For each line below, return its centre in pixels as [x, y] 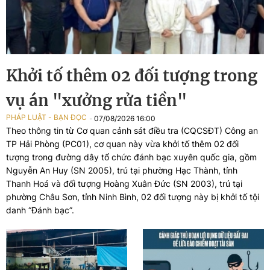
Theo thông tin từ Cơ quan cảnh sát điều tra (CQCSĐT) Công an [132, 131]
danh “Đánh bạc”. [40, 210]
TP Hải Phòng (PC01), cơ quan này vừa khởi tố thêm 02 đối [122, 144]
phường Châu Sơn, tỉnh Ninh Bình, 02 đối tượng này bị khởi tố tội [133, 197]
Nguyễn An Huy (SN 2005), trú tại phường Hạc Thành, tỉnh [122, 171]
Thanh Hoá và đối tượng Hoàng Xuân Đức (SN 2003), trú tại [124, 184]
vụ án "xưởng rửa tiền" [96, 101]
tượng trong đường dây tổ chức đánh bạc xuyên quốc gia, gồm [131, 157]
